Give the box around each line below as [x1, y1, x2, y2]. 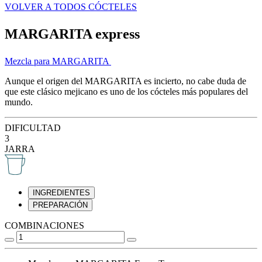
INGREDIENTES [33, 188, 90, 197]
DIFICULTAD [5, 122, 61, 133]
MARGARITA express [5, 26, 140, 42]
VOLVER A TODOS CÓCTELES [5, 1, 137, 12]
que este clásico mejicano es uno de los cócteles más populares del [5, 86, 248, 96]
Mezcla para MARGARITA [5, 56, 111, 66]
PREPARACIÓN [33, 200, 88, 209]
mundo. [5, 96, 33, 107]
